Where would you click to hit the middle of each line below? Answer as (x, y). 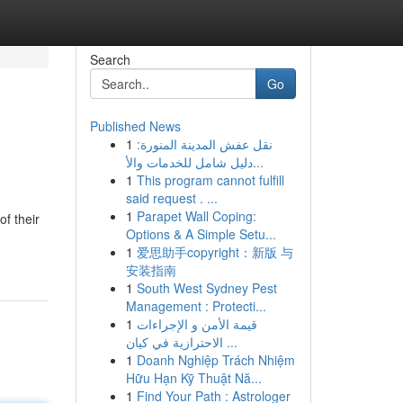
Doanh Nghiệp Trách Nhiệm (215, 360)
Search (110, 59)
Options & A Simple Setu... (201, 234)
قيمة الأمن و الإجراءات (197, 324)
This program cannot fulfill (210, 180)
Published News (135, 126)
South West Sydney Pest (206, 288)
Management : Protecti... (196, 306)
